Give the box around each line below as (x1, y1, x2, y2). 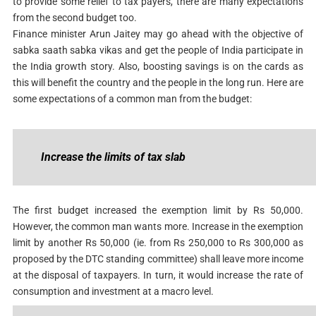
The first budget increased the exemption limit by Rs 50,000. (12, 204, 304, 216)
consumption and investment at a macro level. (12, 285, 216, 297)
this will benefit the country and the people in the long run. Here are (12, 76, 304, 88)
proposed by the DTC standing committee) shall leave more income (12, 253, 304, 265)
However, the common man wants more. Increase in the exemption (12, 220, 304, 232)
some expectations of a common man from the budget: (12, 92, 254, 104)
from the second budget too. (12, 11, 139, 23)
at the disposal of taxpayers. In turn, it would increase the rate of (12, 269, 304, 281)
